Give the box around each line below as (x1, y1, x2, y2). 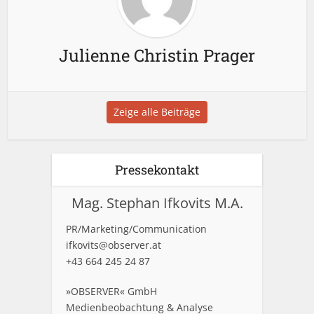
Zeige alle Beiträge (114, 104, 200, 118)
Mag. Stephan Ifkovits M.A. (71, 193, 243, 212)
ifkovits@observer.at (66, 238, 161, 252)
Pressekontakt (115, 161, 199, 178)
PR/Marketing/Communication (66, 221, 207, 235)
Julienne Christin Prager (59, 43, 255, 67)
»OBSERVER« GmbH (66, 284, 157, 298)
